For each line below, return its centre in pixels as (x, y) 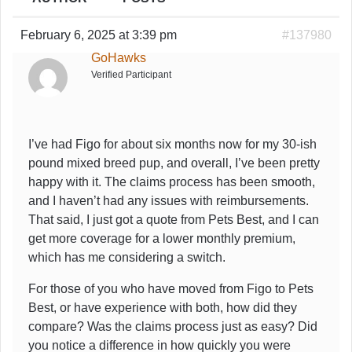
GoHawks (119, 57)
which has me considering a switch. (127, 257)
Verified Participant (131, 74)
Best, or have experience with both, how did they (163, 307)
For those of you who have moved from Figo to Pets (171, 288)
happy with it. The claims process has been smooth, (172, 181)
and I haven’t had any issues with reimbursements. (169, 200)
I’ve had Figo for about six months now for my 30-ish (172, 144)
